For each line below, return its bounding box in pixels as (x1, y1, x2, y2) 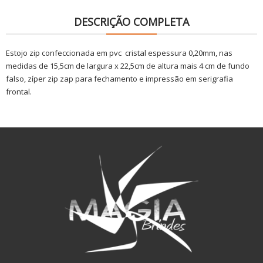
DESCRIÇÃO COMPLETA (74, 15, 189, 29)
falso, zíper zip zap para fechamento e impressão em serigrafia (6, 73, 233, 85)
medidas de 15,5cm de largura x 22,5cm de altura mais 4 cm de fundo (6, 60, 249, 72)
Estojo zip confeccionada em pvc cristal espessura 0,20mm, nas (6, 48, 232, 59)
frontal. (6, 86, 32, 97)
